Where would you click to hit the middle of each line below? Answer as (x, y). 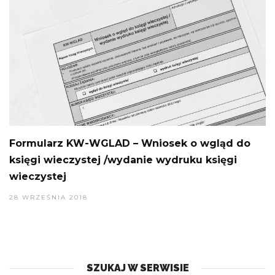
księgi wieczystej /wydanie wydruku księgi (123, 160)
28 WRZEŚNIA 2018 (48, 198)
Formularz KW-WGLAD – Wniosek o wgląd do (130, 144)
